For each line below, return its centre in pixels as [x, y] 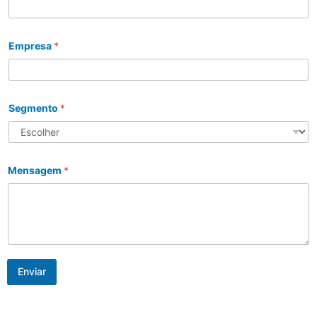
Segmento [34, 108]
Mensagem [36, 170]
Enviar [32, 272]
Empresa [31, 45]
